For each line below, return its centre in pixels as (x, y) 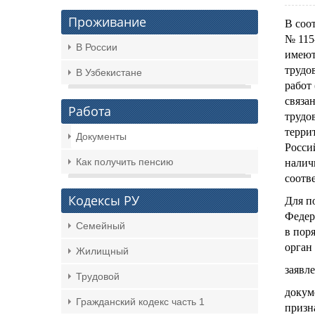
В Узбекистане (109, 72)
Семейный (101, 226)
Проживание (107, 22)
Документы (101, 136)
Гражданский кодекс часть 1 (140, 302)
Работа (90, 111)
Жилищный (102, 251)
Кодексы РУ (104, 200)
